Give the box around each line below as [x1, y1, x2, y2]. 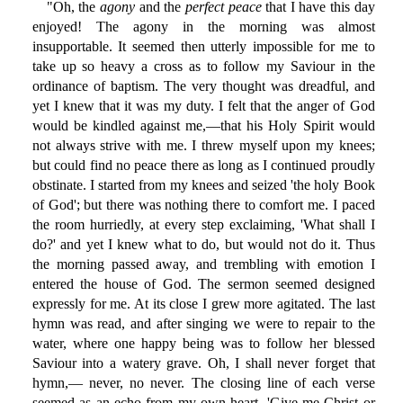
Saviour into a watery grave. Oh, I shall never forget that [31, 355, 375, 372]
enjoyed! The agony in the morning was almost [31, 19, 375, 35]
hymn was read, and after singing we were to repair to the [31, 316, 375, 332]
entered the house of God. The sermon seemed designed [31, 276, 375, 292]
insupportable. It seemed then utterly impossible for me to [31, 39, 375, 55]
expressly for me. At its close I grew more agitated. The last [31, 296, 375, 312]
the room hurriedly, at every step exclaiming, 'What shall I [31, 217, 375, 233]
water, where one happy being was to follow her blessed [31, 336, 375, 352]
